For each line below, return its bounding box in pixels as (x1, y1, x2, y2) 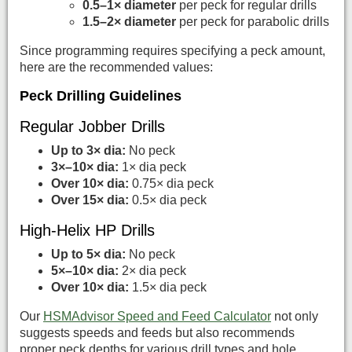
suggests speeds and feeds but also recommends (20, 325, 295, 339)
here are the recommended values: (20, 60, 213, 75)
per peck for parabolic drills (176, 15, 329, 29)
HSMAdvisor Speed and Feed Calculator (43, 309, 271, 323)
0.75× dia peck (129, 176, 214, 190)
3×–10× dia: (51, 159, 119, 174)
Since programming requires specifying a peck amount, (20, 44, 325, 58)
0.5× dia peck (129, 192, 207, 207)
